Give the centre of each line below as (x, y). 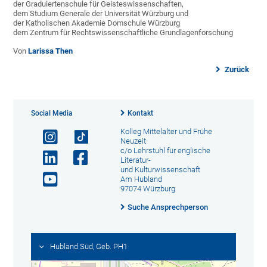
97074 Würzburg (148, 189)
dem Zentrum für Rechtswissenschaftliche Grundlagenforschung (123, 33)
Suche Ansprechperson (167, 207)
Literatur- (135, 160)
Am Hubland (141, 179)
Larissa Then (51, 51)
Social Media (52, 114)
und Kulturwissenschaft (160, 170)
